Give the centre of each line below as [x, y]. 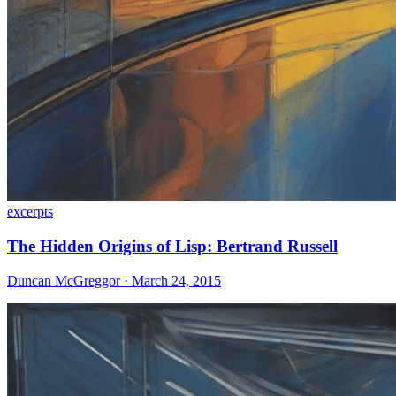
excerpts [30, 212]
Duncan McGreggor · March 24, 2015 [114, 280]
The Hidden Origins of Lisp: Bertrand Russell [172, 246]
